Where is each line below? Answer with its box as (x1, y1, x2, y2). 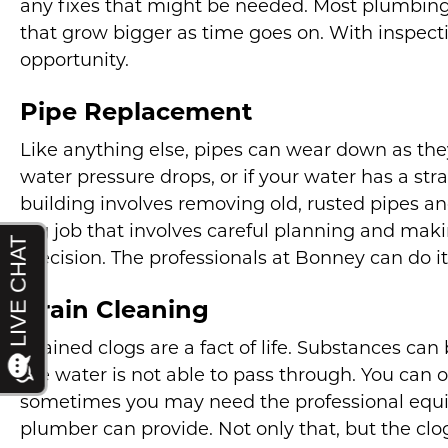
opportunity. (20, 52, 129, 71)
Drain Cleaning (20, 300, 209, 324)
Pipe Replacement (20, 102, 252, 126)
